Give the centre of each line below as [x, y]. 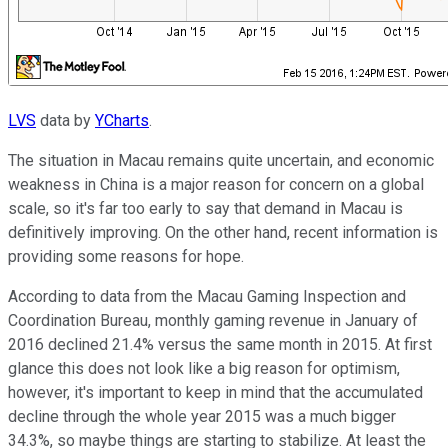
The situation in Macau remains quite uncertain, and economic [221, 160]
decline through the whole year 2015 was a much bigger [202, 416]
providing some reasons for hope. [126, 256]
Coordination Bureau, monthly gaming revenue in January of [213, 320]
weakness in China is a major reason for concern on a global [216, 184]
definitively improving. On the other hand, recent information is [223, 232]
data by [65, 120]
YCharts [122, 120]
